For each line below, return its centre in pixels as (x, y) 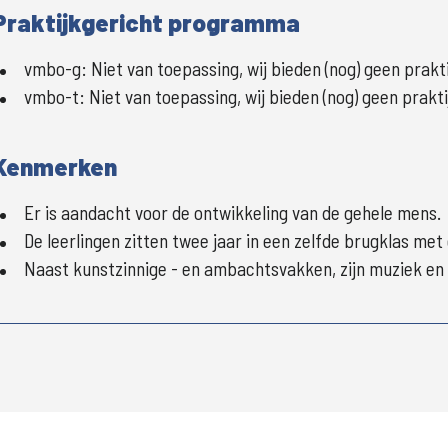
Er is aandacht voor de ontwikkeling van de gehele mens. (232, 212)
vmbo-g (52, 68)
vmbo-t (51, 96)
